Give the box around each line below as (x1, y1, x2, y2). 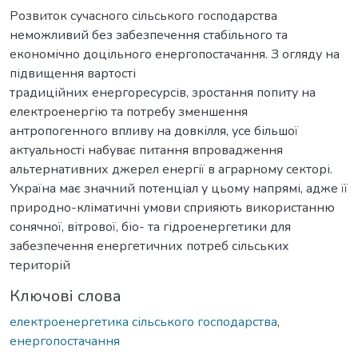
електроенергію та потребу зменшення (10, 102, 248, 121)
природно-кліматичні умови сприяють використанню (10, 198, 335, 217)
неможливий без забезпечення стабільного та (10, 26, 288, 44)
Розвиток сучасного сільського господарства (10, 6, 277, 25)
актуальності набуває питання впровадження (10, 141, 283, 159)
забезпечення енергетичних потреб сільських (10, 237, 289, 255)
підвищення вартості (10, 64, 136, 82)
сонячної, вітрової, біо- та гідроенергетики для (10, 217, 291, 236)
